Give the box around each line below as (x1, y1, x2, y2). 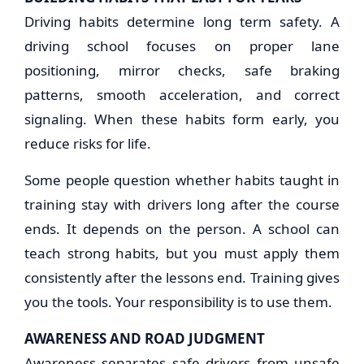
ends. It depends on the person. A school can (24, 219, 340, 238)
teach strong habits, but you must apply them (24, 244, 340, 262)
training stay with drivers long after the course (24, 195, 340, 214)
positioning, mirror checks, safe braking (24, 61, 340, 80)
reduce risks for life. (24, 134, 151, 153)
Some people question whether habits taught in (24, 171, 340, 189)
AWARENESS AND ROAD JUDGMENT (24, 329, 265, 348)
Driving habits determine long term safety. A (24, 12, 340, 31)
